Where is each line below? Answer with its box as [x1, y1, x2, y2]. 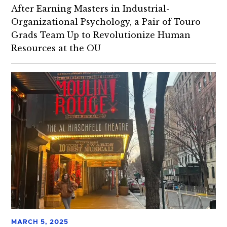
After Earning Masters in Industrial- [11, 3, 170, 14]
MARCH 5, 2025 [11, 219, 68, 226]
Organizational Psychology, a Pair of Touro [11, 16, 201, 27]
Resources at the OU [11, 43, 101, 53]
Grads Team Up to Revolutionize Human [11, 29, 191, 40]
